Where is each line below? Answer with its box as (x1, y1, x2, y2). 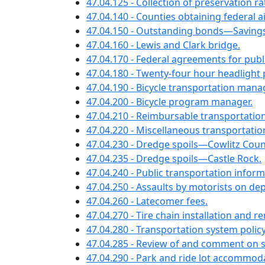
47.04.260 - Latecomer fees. (86, 195, 208, 208)
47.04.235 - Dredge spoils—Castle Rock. (86, 152, 261, 165)
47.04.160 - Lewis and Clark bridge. (86, 38, 240, 51)
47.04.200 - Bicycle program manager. (86, 95, 253, 108)
